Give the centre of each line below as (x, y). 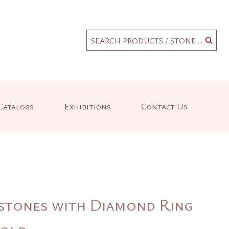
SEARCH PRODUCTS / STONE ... (146, 40)
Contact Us (165, 106)
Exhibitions (87, 106)
